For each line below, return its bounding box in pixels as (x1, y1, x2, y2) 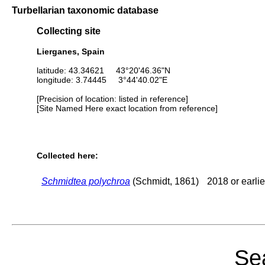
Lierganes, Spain (37, 46, 105, 56)
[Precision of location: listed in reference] (37, 93, 188, 104)
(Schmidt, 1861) (130, 176, 199, 186)
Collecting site (37, 25, 101, 37)
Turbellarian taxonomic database (12, 5, 159, 15)
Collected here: (37, 151, 98, 161)
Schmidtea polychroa (41, 176, 130, 186)
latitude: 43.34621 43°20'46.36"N (37, 65, 170, 75)
